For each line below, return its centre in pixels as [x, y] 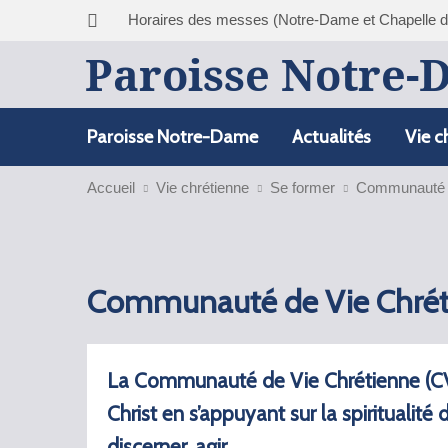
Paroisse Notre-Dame [172, 136]
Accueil [111, 187]
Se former [302, 187]
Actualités [331, 136]
